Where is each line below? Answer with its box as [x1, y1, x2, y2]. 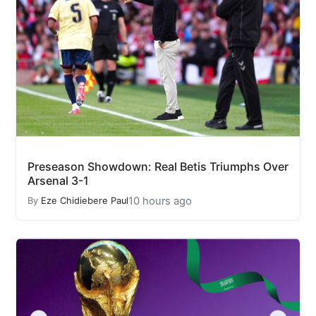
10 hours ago [128, 194, 192, 207]
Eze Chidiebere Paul [41, 195, 128, 207]
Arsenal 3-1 [28, 173, 89, 188]
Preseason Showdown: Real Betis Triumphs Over [28, 159, 288, 174]
